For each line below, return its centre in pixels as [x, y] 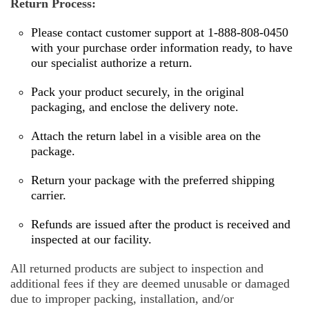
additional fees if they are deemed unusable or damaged [150, 284]
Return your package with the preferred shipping [153, 180]
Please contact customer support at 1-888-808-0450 [160, 33]
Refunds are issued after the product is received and [161, 225]
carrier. [49, 196]
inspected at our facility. [91, 240]
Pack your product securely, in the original [138, 92]
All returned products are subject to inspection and [137, 269]
